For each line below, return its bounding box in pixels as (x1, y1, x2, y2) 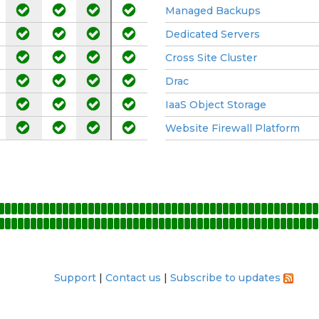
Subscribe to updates (170, 271, 281, 284)
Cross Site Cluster (165, 51, 257, 64)
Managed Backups (165, 4, 261, 17)
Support (54, 271, 96, 284)
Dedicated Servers (165, 27, 260, 41)
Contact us (105, 271, 161, 284)
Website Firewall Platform (165, 121, 300, 135)
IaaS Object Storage (165, 98, 266, 111)
